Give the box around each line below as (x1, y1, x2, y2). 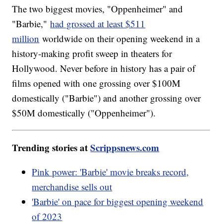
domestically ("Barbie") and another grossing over (12, 92, 201, 105)
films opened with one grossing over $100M (12, 77, 181, 90)
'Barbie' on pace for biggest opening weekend (32, 195, 204, 208)
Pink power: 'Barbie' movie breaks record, (32, 166, 189, 178)
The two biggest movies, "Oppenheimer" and (12, 2, 183, 15)
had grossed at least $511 (50, 17, 146, 30)
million (12, 32, 40, 45)
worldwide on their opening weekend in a (39, 32, 200, 45)
